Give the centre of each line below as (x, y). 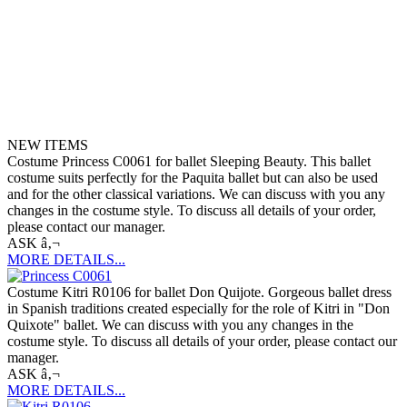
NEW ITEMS (48, 145)
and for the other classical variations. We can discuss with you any (196, 194)
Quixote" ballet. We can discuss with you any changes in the (180, 325)
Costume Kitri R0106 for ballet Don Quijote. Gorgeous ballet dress (199, 292)
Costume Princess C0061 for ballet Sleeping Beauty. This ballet (189, 161)
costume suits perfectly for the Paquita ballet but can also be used (193, 178)
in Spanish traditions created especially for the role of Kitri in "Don (199, 308)
